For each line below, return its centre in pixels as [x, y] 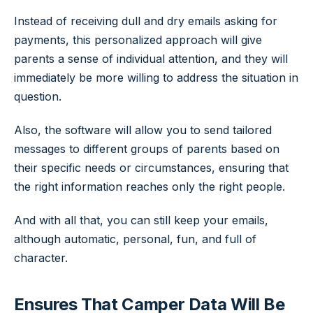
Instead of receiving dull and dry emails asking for [146, 21]
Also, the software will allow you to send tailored [143, 130]
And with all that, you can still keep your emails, [141, 220]
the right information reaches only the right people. [150, 186]
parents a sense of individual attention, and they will [151, 59]
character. [41, 257]
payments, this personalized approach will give [138, 40]
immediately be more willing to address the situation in [156, 78]
